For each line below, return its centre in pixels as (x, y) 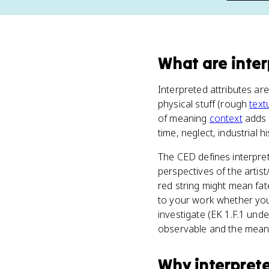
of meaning (184, 118)
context (226, 118)
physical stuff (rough (204, 104)
